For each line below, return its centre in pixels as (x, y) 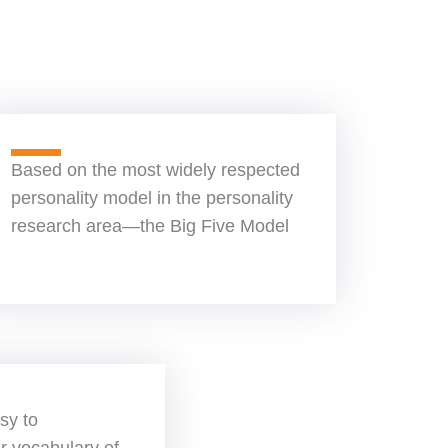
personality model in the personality (152, 197)
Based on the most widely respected (155, 169)
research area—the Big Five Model (150, 225)
